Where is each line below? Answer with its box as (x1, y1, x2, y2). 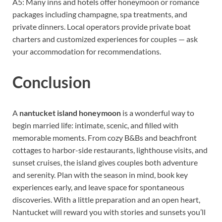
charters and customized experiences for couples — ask (12, 34, 198, 44)
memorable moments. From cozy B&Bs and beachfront (12, 132, 197, 142)
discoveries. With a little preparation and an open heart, (12, 194, 200, 204)
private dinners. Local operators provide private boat (12, 22, 191, 32)
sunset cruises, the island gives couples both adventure (12, 157, 198, 167)
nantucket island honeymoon (19, 108, 121, 117)
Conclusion (12, 72, 91, 92)
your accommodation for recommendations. (12, 47, 161, 56)
